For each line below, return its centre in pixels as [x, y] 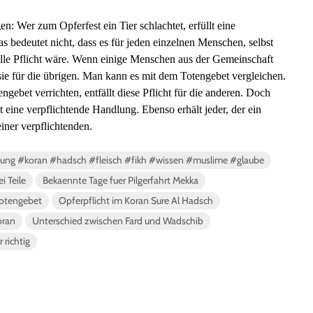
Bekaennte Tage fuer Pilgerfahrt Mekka [121, 180]
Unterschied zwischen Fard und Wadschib [118, 220]
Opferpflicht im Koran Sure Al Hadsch [136, 200]
